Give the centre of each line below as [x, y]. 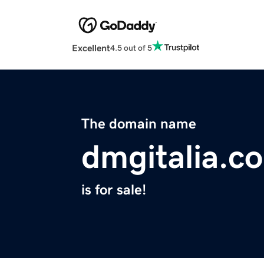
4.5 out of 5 [131, 47]
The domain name [139, 124]
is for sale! [114, 190]
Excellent [91, 48]
